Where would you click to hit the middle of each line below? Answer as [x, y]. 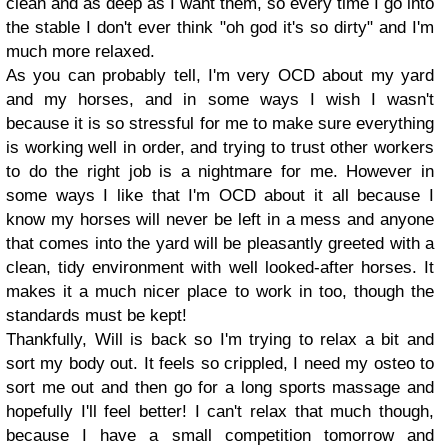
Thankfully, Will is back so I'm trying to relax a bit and [220, 339]
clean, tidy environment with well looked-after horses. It [220, 267]
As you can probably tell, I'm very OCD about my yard [220, 75]
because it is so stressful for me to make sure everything [220, 123]
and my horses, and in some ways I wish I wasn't [220, 99]
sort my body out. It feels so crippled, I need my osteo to [220, 363]
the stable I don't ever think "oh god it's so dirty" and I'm [220, 27]
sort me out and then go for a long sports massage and [220, 387]
